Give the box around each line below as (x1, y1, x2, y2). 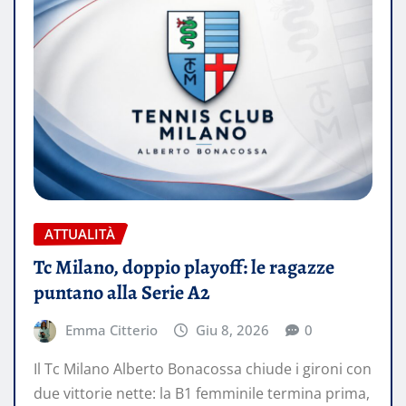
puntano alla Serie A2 (34, 278, 210, 306)
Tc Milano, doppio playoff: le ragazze (34, 253, 334, 281)
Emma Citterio (64, 320, 158, 339)
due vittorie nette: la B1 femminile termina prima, (34, 383, 370, 404)
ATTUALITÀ (44, 224, 115, 243)
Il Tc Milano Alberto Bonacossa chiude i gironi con (34, 359, 372, 380)
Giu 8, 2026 (196, 320, 270, 339)
